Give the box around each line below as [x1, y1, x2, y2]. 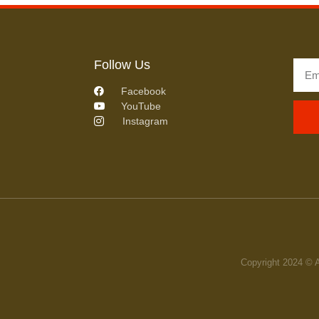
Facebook [120, 85, 166, 97]
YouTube [120, 100, 161, 112]
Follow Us [94, 57, 150, 72]
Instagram [122, 115, 168, 127]
